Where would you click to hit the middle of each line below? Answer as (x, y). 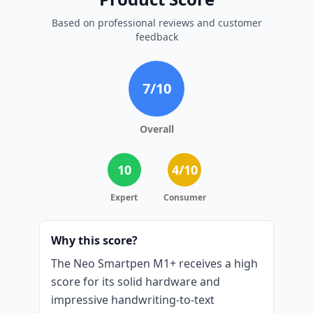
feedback (156, 37)
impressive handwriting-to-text (133, 300)
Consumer (184, 197)
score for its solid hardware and (136, 282)
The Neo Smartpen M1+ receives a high (154, 263)
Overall (156, 129)
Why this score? (94, 240)
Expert (124, 197)
